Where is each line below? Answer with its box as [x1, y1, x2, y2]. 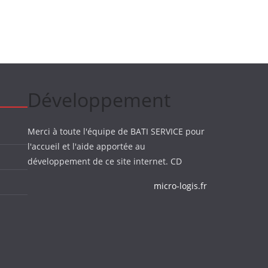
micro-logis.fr [154, 180, 207, 191]
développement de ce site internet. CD [28, 156, 182, 167]
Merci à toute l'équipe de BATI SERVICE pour [28, 126, 205, 137]
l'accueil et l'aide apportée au [28, 141, 145, 152]
